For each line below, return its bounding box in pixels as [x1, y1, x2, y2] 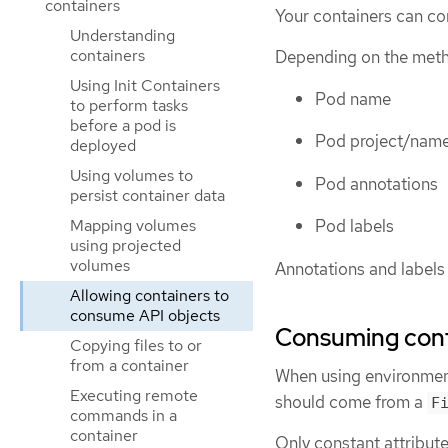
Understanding [70, 25, 175, 46]
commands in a [70, 405, 177, 426]
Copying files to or [70, 335, 202, 356]
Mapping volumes [70, 215, 196, 236]
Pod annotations [315, 172, 438, 195]
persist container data [70, 185, 225, 206]
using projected [70, 235, 181, 256]
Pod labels [315, 215, 394, 238]
